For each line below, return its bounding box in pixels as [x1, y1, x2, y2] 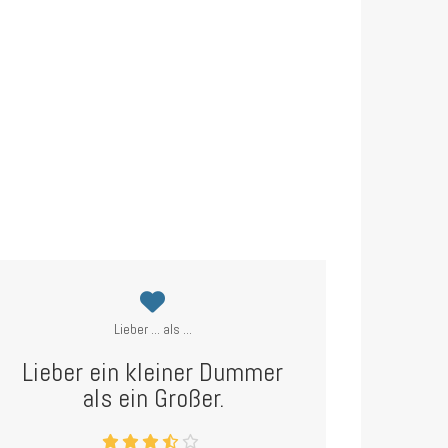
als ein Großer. [81, 382, 224, 415]
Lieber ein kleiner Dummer [22, 356, 284, 389]
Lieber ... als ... [113, 320, 192, 338]
